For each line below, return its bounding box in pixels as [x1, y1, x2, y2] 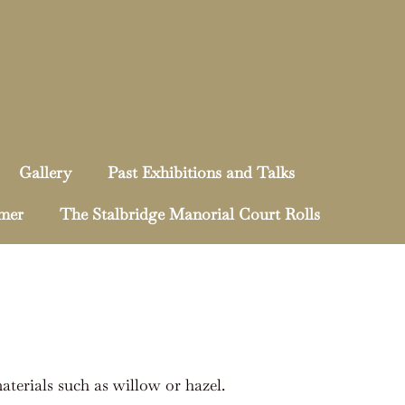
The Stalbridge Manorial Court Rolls [60, 203, 320, 225]
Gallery [19, 162, 71, 184]
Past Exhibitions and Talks [108, 162, 295, 184]
